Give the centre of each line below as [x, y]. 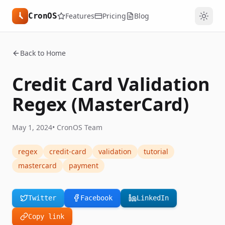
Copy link [46, 216]
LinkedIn [153, 198]
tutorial [156, 151]
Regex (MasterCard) [100, 104]
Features [80, 16]
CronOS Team [80, 127]
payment [84, 165]
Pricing [114, 16]
